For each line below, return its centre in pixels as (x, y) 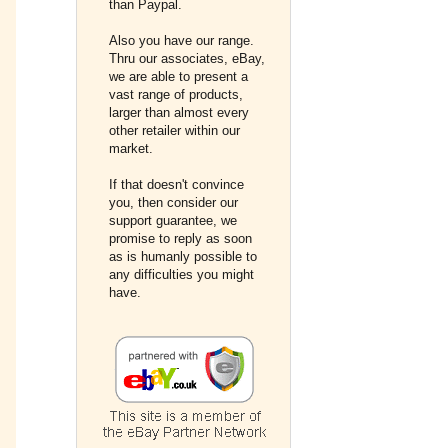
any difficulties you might (181, 274)
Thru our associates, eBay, (187, 58)
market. (131, 148)
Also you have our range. (181, 40)
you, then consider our (173, 202)
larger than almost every (179, 112)
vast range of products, (176, 94)
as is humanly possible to (183, 256)
